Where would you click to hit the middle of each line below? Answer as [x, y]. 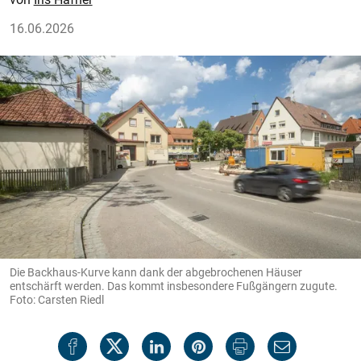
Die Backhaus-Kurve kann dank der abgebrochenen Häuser [156, 272]
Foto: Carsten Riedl [57, 299]
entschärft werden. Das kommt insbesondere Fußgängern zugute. [174, 286]
